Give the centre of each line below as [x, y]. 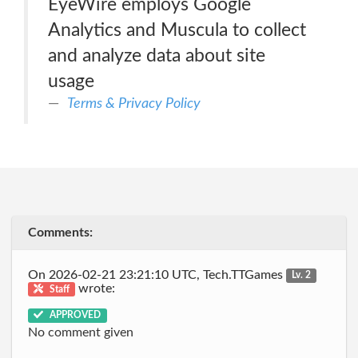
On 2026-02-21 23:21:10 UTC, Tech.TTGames [157, 274]
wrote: [95, 288]
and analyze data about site [157, 56]
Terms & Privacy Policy [134, 103]
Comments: [60, 233]
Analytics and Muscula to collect [177, 30]
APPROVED [74, 315]
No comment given [81, 332]
